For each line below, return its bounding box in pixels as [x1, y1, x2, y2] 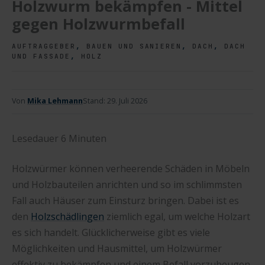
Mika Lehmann [27, 95, 83, 106]
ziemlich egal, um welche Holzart [104, 209, 250, 223]
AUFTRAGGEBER [12, 42, 76, 51]
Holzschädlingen [31, 209, 104, 223]
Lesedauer [12, 131, 59, 145]
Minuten [69, 131, 106, 145]
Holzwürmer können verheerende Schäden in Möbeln [12, 161, 250, 175]
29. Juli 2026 [107, 95, 147, 106]
